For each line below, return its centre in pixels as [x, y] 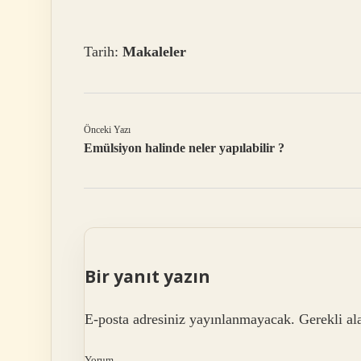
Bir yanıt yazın [147, 277]
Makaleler [154, 52]
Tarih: [103, 52]
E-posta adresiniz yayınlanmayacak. [190, 319]
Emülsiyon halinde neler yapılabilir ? [184, 148]
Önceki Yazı [107, 130]
